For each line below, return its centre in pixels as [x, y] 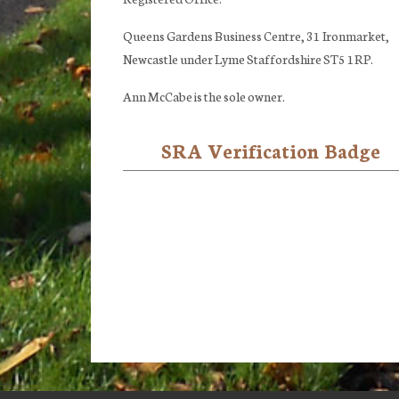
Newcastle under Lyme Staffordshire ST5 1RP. [248, 59]
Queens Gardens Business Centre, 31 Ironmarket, [256, 36]
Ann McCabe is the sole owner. [204, 96]
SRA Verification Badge [271, 150]
